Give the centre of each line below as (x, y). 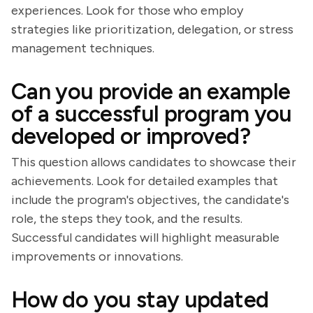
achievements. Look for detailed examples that (145, 181)
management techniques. (83, 48)
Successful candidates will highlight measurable (145, 238)
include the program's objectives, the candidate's (150, 200)
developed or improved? (131, 136)
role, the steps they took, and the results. (127, 219)
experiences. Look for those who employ (127, 10)
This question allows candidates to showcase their (154, 162)
